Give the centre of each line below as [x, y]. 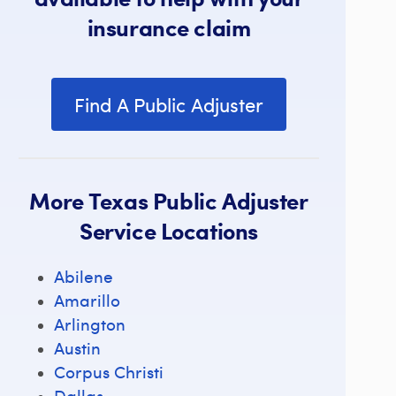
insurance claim [169, 27]
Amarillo [87, 300]
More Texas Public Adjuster [169, 200]
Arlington [90, 324]
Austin [77, 347]
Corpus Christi [109, 371]
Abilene [84, 276]
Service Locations [169, 230]
